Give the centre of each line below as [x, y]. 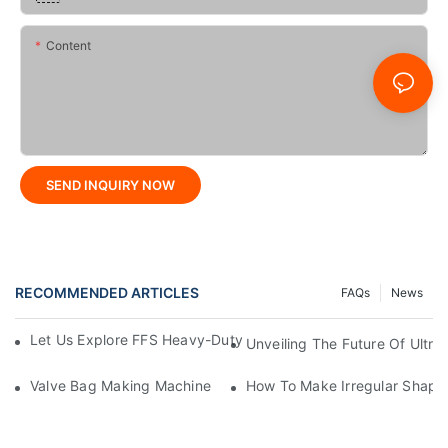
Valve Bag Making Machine [121, 386]
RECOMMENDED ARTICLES [107, 293]
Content [68, 45]
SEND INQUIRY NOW [110, 184]
